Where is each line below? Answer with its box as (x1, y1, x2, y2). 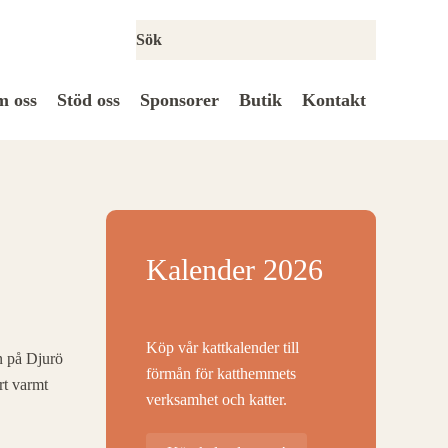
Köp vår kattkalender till (146, 339, 299, 356)
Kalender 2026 (146, 253, 323, 286)
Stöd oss (57, 89, 120, 110)
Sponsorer (140, 89, 219, 110)
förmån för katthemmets (146, 365, 296, 382)
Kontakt (302, 89, 366, 110)
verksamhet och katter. (146, 391, 287, 408)
